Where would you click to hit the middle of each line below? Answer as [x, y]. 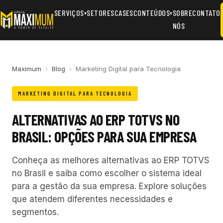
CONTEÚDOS [152, 13]
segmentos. [35, 212]
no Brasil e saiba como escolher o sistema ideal [107, 173]
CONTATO [206, 13]
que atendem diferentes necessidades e [92, 199]
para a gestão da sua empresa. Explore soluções [109, 186]
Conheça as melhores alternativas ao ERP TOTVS [111, 160]
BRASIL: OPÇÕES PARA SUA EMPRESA [105, 136]
